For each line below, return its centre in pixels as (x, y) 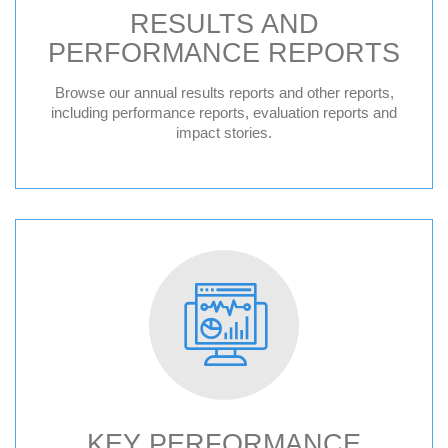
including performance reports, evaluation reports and (224, 112)
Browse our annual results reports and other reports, (224, 92)
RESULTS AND (224, 24)
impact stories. (224, 132)
